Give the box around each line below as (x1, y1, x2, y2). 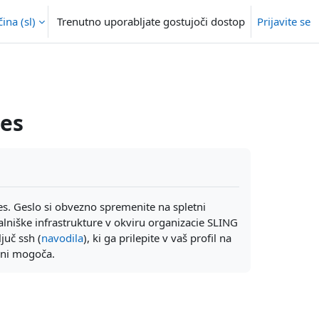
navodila (41, 231, 83, 245)
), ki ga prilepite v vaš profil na (83, 231, 231, 245)
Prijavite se (257, 14, 310, 28)
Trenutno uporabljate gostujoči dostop (57, 14, 245, 28)
